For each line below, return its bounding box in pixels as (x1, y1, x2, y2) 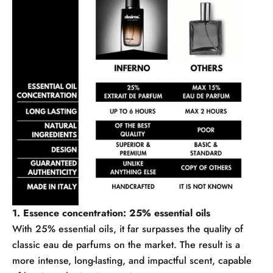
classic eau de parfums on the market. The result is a (12, 237, 240, 252)
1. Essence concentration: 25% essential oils (12, 205, 210, 220)
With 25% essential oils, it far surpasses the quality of (12, 221, 243, 236)
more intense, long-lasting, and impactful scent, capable (12, 253, 252, 268)
